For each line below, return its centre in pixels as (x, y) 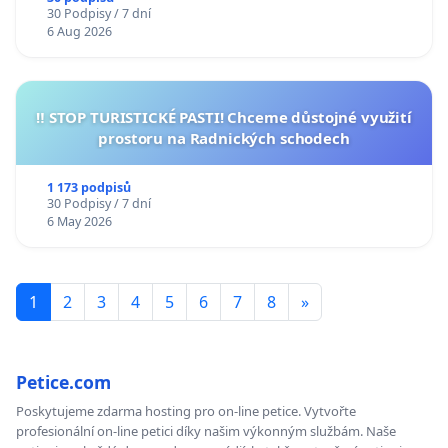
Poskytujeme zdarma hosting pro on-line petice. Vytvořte (186, 411)
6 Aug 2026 (79, 32)
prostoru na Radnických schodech (224, 138)
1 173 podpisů (88, 188)
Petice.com (63, 382)
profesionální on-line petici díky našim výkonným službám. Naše (206, 431)
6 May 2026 (79, 222)
